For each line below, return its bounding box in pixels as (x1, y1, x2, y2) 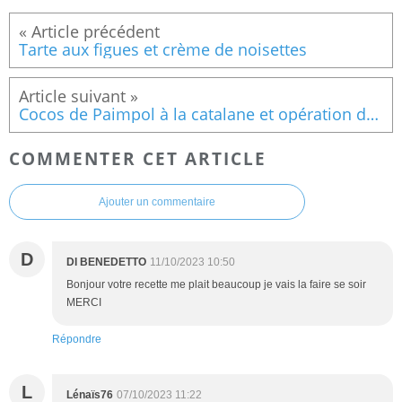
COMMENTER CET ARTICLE (9, 146, 267, 170)
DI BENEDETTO (66, 256, 146, 269)
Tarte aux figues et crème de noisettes (19, 38, 307, 60)
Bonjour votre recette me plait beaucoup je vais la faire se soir (66, 278, 366, 292)
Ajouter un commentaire (99, 196, 215, 209)
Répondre (52, 333, 101, 346)
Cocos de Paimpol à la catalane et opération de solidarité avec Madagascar (366, 102, 379, 125)
